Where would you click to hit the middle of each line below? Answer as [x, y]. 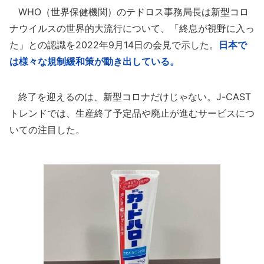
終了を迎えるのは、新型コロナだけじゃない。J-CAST [130, 97]
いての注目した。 [47, 130]
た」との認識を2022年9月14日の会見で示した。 [114, 45]
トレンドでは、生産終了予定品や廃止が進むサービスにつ [132, 113]
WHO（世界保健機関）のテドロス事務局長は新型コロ [129, 12]
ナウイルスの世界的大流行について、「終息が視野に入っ [132, 28]
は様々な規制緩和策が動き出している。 [94, 61]
